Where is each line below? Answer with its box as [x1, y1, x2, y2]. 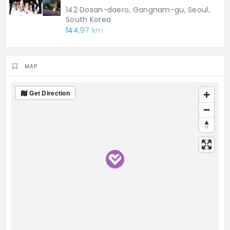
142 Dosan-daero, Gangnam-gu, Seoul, [66, 5, 210, 15]
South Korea [66, 14, 111, 25]
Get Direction [29, 88, 70, 98]
